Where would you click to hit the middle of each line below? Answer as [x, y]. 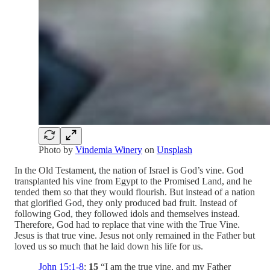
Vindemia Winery [109, 149]
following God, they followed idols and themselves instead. [127, 213]
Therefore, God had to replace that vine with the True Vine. [127, 224]
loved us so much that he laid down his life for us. [109, 246]
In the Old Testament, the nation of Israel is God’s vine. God [129, 170]
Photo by [57, 149]
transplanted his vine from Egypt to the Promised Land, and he [133, 181]
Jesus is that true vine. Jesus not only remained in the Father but [135, 235]
